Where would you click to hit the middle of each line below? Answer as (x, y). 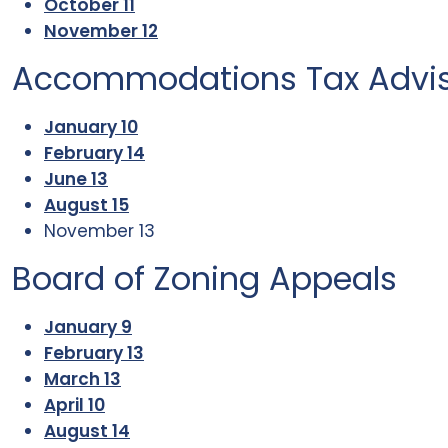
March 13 (82, 379)
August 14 (87, 431)
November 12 (101, 31)
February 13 (94, 353)
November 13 (99, 231)
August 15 (86, 205)
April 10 (74, 405)
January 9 (88, 327)
